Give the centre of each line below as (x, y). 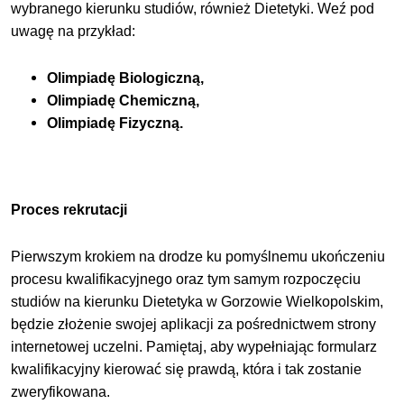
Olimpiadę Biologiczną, (126, 78)
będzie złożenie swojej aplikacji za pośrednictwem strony (194, 324)
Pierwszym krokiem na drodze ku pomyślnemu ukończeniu (198, 256)
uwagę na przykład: (73, 32)
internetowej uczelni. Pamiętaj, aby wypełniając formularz (194, 346)
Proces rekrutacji (69, 209)
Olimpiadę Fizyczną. (115, 124)
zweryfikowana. (61, 391)
